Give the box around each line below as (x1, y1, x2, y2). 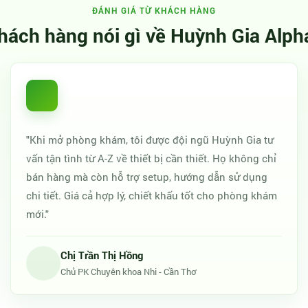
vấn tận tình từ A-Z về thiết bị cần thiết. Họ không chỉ (26, 151, 277, 165)
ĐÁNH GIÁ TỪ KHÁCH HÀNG (92, 5, 216, 16)
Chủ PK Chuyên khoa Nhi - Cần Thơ (60, 265, 197, 278)
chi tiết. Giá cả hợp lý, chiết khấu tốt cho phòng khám (26, 188, 278, 202)
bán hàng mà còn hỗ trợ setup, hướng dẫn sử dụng (26, 170, 268, 184)
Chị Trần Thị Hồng (60, 248, 144, 262)
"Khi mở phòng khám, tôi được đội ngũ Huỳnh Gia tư (26, 133, 274, 146)
